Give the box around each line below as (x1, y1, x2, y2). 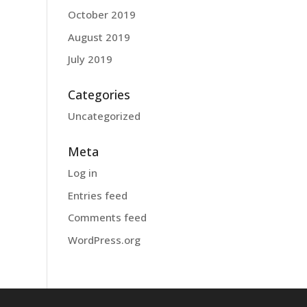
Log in (67, 166, 97, 180)
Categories (67, 86, 130, 103)
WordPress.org (67, 232, 140, 247)
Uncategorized (67, 109, 140, 123)
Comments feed (67, 210, 147, 224)
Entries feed (67, 188, 127, 202)
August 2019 (67, 29, 130, 44)
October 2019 (67, 8, 136, 21)
